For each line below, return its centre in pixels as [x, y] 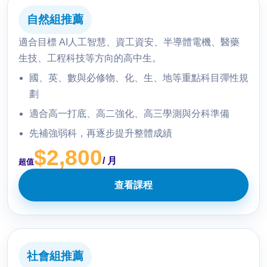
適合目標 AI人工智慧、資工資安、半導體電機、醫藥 [129, 42]
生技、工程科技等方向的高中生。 [90, 58]
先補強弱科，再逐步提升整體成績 [101, 133]
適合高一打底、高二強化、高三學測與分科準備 [129, 114]
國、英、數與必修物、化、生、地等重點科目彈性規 [139, 78]
